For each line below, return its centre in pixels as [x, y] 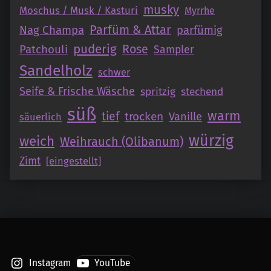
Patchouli [44, 50]
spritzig [158, 92]
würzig [211, 141]
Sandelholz [56, 71]
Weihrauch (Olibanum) [122, 142]
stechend [202, 92]
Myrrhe [200, 11]
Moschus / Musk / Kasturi [79, 11]
